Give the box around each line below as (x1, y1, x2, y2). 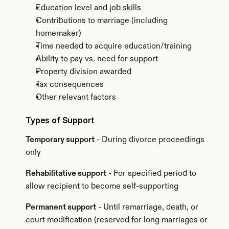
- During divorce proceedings (95, 136, 204, 144)
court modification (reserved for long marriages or (26, 216, 208, 224)
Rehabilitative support (26, 170, 106, 178)
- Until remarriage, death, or (96, 203, 198, 212)
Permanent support (26, 203, 96, 212)
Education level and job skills (36, 4, 141, 12)
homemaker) (36, 30, 81, 38)
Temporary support (26, 136, 95, 144)
